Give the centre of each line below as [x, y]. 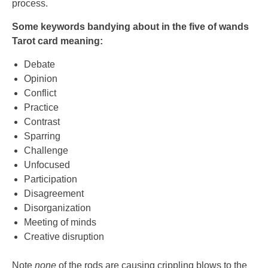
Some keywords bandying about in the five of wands [130, 27]
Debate [39, 65]
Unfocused [47, 165]
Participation [51, 179]
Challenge [46, 151]
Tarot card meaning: [57, 41]
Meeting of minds [60, 223]
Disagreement [54, 194]
